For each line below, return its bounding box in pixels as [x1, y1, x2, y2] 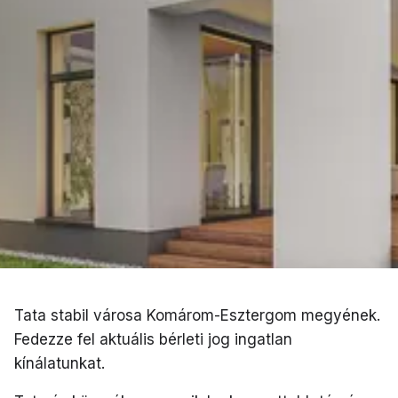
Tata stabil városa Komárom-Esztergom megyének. [14, 306, 380, 324]
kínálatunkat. [14, 354, 105, 372]
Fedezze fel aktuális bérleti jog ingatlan [14, 330, 292, 348]
